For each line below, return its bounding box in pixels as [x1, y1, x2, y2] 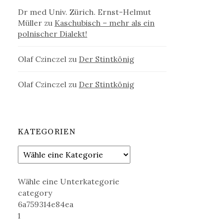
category [18, 188, 53, 198]
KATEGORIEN [18, 126, 76, 137]
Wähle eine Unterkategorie [18, 176, 120, 187]
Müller [18, 17, 43, 28]
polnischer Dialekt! [18, 28, 88, 39]
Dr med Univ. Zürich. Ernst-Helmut [18, 6, 152, 17]
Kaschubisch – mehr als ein [55, 17, 155, 28]
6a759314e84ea [18, 199, 74, 210]
